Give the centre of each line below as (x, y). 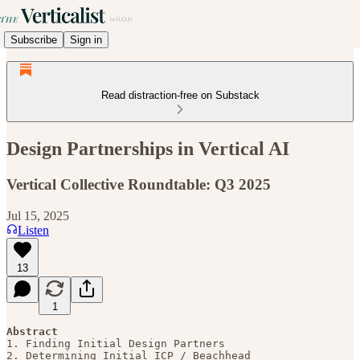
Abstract (32, 331)
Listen (33, 230)
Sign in (86, 39)
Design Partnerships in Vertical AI (148, 148)
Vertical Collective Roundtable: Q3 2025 (139, 184)
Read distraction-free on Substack (180, 95)
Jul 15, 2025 (38, 215)
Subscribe (34, 39)
